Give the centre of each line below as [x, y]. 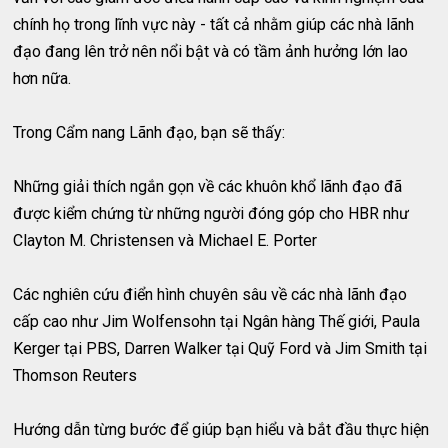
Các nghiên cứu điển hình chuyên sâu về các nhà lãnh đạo [210, 294]
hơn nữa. [42, 78]
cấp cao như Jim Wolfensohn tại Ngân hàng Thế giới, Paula [217, 321]
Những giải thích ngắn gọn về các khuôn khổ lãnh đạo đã [208, 186]
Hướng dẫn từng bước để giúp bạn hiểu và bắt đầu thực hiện [221, 429]
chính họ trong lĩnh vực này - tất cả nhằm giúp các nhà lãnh [214, 24]
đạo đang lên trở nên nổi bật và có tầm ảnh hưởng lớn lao [211, 51]
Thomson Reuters [75, 375]
